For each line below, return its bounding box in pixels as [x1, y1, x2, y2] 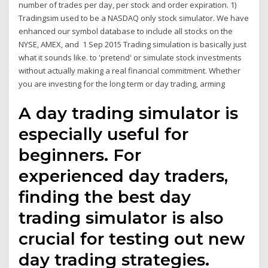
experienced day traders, [19, 165, 229, 186]
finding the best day [19, 186, 191, 207]
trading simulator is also [19, 207, 224, 228]
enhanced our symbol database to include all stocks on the [19, 26, 233, 37]
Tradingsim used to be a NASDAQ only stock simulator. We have [19, 13, 249, 24]
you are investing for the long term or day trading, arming [19, 78, 227, 90]
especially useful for [19, 123, 189, 144]
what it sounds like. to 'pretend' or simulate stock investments [19, 52, 242, 63]
